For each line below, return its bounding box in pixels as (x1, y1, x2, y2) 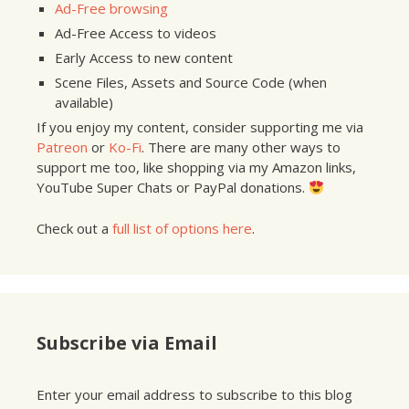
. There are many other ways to (142, 138, 341, 157)
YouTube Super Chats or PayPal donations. (37, 178, 309, 197)
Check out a (37, 218, 112, 237)
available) (55, 93, 113, 112)
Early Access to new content (55, 48, 233, 68)
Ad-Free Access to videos (55, 24, 216, 43)
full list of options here (112, 218, 252, 237)
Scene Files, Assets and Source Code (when (55, 73, 327, 92)
